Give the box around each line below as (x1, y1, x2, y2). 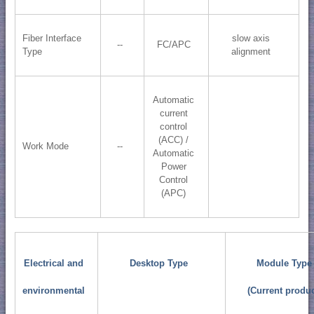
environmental (22, 285, 86, 296)
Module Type (257, 258, 313, 269)
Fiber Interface (22, 33, 81, 44)
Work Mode (22, 141, 69, 152)
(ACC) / (158, 135, 189, 146)
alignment (231, 46, 271, 57)
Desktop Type (130, 258, 189, 269)
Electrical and (24, 258, 84, 269)
